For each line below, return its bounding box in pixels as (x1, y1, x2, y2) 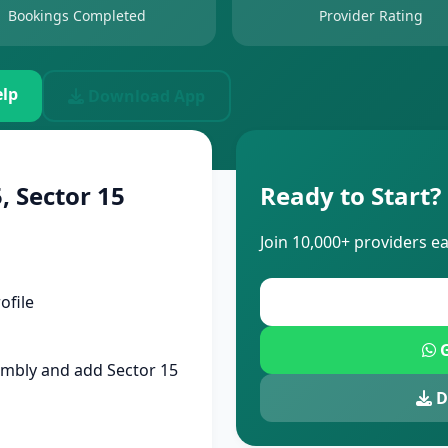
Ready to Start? (260, 179, 441, 212)
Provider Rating (319, 6, 423, 25)
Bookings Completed (8, 6, 146, 25)
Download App (84, 85, 205, 107)
